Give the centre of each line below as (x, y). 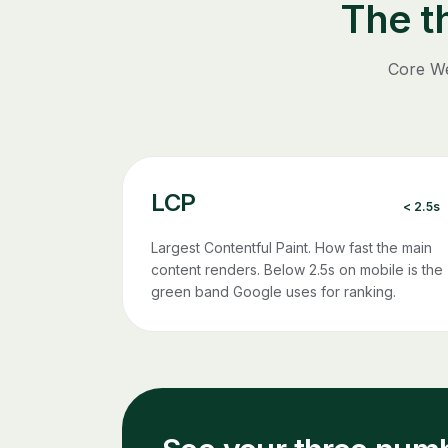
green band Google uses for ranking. (273, 291)
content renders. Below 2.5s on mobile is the (297, 269)
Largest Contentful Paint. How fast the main (291, 247)
